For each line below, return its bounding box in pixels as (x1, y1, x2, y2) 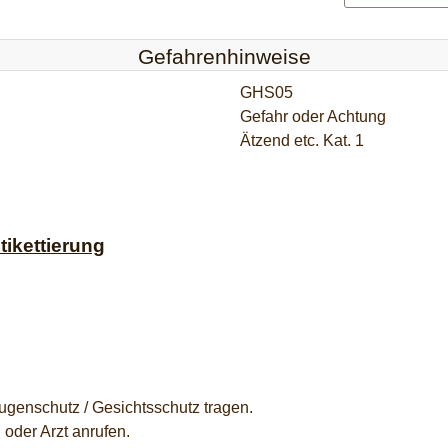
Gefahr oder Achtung (240, 107, 386, 125)
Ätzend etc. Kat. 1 (240, 131, 364, 149)
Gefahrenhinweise (137, 44, 311, 69)
